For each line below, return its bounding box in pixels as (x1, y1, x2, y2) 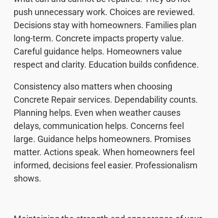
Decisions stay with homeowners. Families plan (14, 19, 197, 30)
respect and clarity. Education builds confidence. (14, 59, 199, 70)
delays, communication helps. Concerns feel (14, 120, 184, 131)
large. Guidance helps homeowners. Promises (14, 133, 191, 144)
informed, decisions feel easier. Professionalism (14, 160, 198, 170)
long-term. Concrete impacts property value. (14, 33, 184, 43)
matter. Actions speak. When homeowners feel (14, 146, 195, 157)
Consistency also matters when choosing (14, 81, 172, 91)
